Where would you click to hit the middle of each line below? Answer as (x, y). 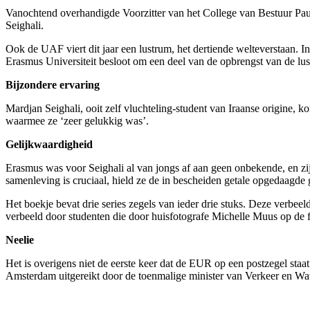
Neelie (20, 239)
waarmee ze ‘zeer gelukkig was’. (77, 120)
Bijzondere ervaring (53, 84)
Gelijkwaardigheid (49, 144)
